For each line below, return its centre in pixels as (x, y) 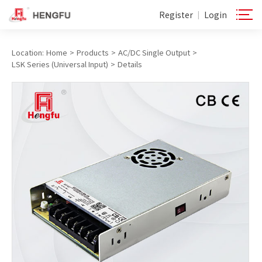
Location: (28, 52)
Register (176, 15)
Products (93, 52)
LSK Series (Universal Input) (60, 64)
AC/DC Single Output (154, 52)
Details (130, 64)
